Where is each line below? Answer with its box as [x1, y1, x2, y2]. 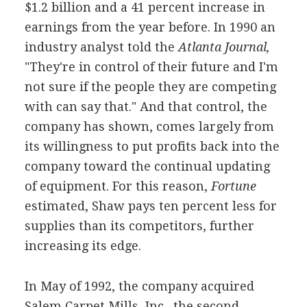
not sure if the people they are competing [24, 79, 276, 94]
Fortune [207, 179, 256, 193]
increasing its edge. [24, 238, 141, 253]
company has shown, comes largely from [24, 119, 274, 134]
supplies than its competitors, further [24, 219, 254, 233]
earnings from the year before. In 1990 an [24, 20, 275, 34]
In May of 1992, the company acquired [24, 279, 254, 293]
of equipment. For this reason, [24, 179, 208, 193]
